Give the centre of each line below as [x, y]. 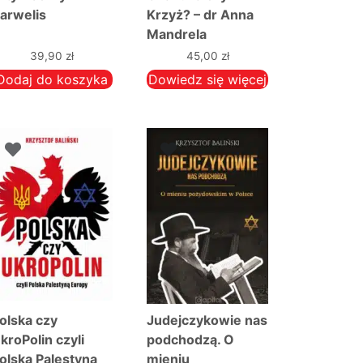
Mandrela [177, 34]
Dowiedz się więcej [207, 80]
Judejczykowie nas [207, 320]
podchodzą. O [191, 340]
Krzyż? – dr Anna [201, 15]
